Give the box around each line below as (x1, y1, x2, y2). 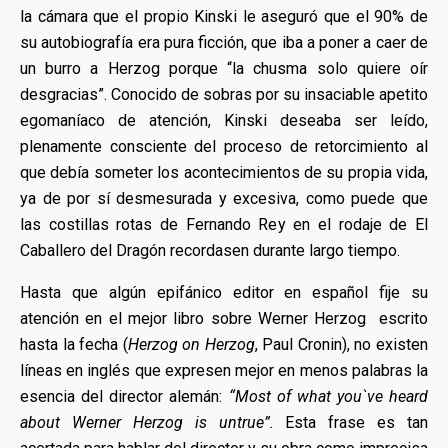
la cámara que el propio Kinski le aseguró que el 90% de (20, 7, 428, 26)
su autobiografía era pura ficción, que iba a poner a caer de (20, 33, 428, 52)
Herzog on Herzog (127, 335, 255, 354)
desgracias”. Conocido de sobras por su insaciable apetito (20, 85, 428, 104)
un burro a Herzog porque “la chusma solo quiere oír (20, 59, 428, 78)
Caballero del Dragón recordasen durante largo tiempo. (20, 241, 400, 260)
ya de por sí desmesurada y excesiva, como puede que (20, 189, 428, 208)
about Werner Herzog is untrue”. (20, 413, 286, 432)
